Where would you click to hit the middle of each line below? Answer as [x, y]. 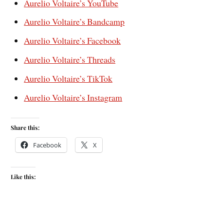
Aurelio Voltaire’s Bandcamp [74, 22]
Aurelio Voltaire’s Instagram [73, 98]
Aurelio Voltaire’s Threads [70, 60]
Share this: [25, 127]
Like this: [23, 176]
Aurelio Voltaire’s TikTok [68, 79]
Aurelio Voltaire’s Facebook [73, 41]
